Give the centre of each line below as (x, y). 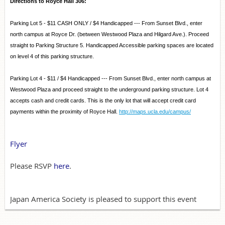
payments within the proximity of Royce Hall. (64, 111)
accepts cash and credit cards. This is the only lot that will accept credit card (103, 100)
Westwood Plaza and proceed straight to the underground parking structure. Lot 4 (109, 89)
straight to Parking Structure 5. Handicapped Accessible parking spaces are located (112, 45)
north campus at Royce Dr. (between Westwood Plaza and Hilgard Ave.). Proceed (109, 34)
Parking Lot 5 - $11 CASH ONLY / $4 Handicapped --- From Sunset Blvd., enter (106, 23)
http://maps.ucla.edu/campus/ (155, 111)
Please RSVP (32, 165)
